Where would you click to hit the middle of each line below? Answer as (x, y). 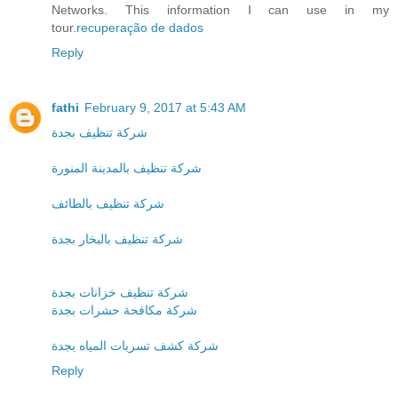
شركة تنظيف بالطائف (108, 203)
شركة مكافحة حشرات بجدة (124, 310)
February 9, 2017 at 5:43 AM (165, 107)
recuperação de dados (140, 27)
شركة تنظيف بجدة (99, 132)
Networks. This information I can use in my (220, 9)
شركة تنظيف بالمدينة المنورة (127, 167)
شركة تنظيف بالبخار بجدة (117, 239)
